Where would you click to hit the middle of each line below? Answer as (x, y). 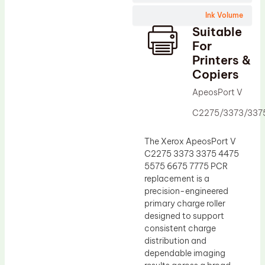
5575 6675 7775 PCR (186, 166)
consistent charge (180, 228)
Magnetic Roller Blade (72, 60)
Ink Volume (224, 15)
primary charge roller (185, 203)
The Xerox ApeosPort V (190, 141)
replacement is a (177, 178)
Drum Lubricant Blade (73, 21)
